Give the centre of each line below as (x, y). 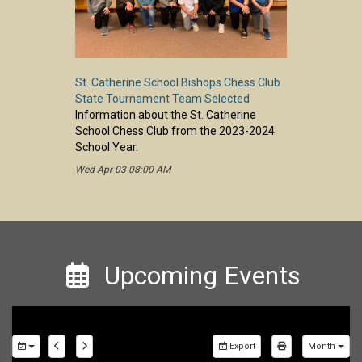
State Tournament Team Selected (162, 98)
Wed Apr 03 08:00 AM (123, 169)
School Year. (107, 147)
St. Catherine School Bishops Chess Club (178, 82)
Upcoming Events (202, 275)
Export (241, 346)
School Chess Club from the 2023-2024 (175, 130)
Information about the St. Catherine (166, 114)
